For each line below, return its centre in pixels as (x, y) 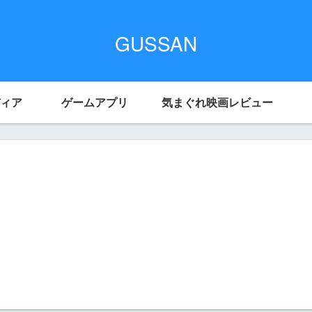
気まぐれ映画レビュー (217, 102)
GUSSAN (156, 43)
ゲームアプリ (95, 102)
